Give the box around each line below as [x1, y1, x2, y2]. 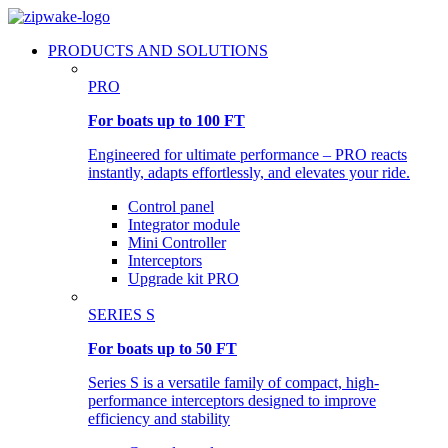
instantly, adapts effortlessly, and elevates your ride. [88, 164, 410, 181]
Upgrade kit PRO [128, 270, 239, 287]
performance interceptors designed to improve [88, 392, 376, 409]
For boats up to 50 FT [88, 340, 237, 357]
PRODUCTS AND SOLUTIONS [48, 42, 268, 59]
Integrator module [128, 216, 240, 233]
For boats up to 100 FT [88, 112, 245, 129]
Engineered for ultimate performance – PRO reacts [88, 146, 407, 163]
